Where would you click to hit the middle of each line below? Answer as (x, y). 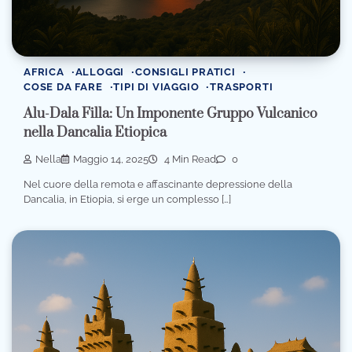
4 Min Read (189, 159)
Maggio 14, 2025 (111, 159)
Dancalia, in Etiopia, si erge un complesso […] (127, 200)
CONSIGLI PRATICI (185, 71)
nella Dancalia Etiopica (95, 132)
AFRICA (44, 71)
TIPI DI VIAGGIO (156, 86)
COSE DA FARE (63, 86)
